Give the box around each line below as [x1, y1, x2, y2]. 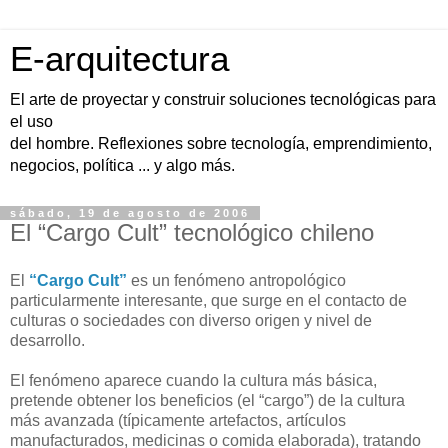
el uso [10, 113, 53, 130]
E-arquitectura [10, 40, 229, 78]
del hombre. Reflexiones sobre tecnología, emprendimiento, [10, 135, 432, 152]
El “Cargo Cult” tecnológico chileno [10, 219, 374, 246]
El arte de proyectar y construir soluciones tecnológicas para [10, 91, 436, 108]
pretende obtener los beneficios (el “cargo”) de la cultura [10, 391, 405, 409]
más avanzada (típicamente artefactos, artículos [10, 411, 346, 429]
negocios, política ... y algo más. [10, 157, 235, 174]
